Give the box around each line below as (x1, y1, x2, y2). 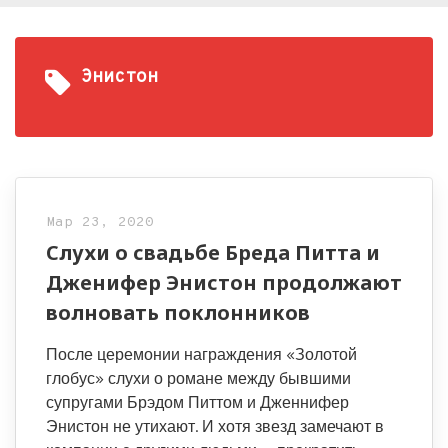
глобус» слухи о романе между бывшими (46, 369, 351, 388)
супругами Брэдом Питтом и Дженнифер (46, 393, 349, 412)
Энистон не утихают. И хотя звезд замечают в (46, 417, 384, 436)
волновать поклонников (46, 299, 310, 326)
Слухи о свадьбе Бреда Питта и (46, 239, 380, 266)
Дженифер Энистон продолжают (46, 269, 402, 296)
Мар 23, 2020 (46, 214, 154, 231)
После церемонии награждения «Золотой (46, 345, 357, 364)
